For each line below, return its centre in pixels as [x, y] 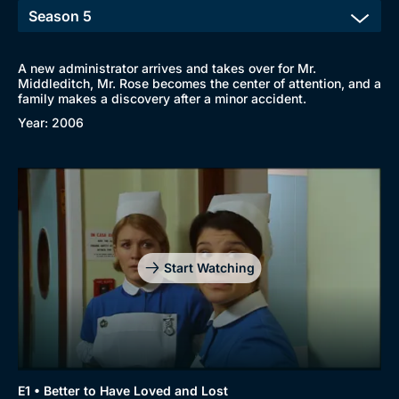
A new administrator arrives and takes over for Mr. [167, 68]
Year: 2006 [51, 122]
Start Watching [209, 267]
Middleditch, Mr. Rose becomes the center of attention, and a [199, 83]
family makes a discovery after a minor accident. [162, 98]
